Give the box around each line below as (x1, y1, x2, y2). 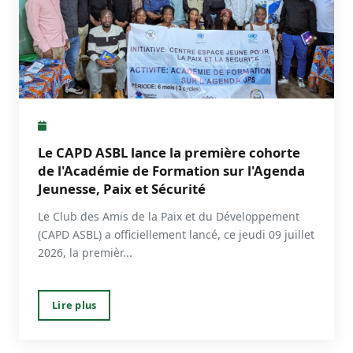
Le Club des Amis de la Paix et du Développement (38, 209, 299, 224)
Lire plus (52, 298, 97, 313)
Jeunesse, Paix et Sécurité (38, 180, 206, 198)
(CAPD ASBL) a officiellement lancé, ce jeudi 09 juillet (38, 227, 314, 242)
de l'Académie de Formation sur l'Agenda (38, 162, 305, 180)
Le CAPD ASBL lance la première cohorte (38, 143, 300, 162)
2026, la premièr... (38, 245, 132, 260)
